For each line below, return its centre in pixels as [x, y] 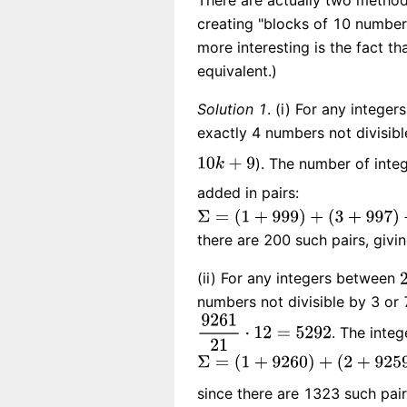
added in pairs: [248, 193]
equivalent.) [237, 71]
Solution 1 [232, 109]
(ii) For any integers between [298, 278]
